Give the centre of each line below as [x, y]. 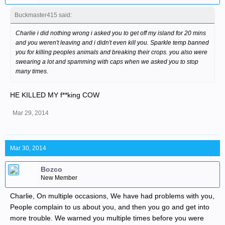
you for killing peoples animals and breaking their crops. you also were [111, 52]
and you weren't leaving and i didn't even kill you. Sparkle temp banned [112, 43]
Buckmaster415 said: [43, 15]
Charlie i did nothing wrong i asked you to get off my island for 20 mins [111, 33]
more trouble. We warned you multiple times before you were [107, 218]
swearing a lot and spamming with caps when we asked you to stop [107, 62]
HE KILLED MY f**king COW [55, 95]
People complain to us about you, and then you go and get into [110, 207]
